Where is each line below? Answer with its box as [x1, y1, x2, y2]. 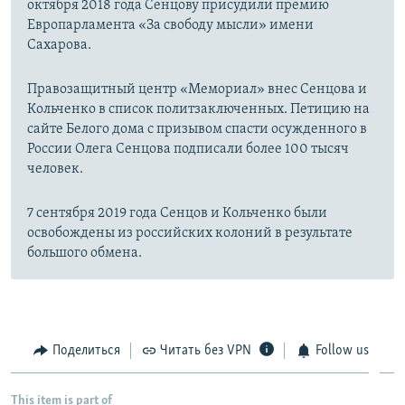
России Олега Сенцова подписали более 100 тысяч [27, 141, 349, 156]
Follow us [315, 343, 369, 358]
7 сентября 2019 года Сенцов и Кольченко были [27, 205, 327, 221]
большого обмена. [27, 245, 142, 260]
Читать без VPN [160, 343, 251, 358]
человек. [27, 161, 83, 176]
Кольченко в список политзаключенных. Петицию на [27, 101, 370, 117]
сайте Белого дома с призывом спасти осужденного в [27, 121, 367, 137]
